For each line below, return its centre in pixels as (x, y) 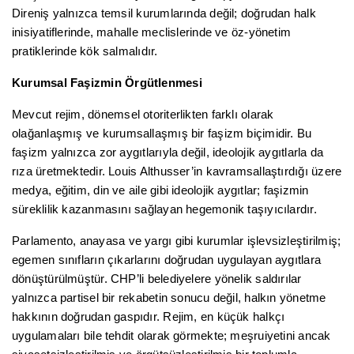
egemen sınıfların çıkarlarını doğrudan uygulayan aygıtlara (167, 260)
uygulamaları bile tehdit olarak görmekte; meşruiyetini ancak (171, 336)
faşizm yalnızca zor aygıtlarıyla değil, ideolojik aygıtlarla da (168, 153)
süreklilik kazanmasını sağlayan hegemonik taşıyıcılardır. (164, 210)
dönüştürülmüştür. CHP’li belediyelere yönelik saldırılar (157, 279)
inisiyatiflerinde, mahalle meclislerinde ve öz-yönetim (152, 33)
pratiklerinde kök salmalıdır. (85, 52)
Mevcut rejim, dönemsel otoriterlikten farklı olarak (143, 115)
